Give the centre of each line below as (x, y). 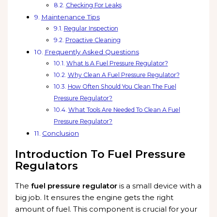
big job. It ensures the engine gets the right (94, 198)
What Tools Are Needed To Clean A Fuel (124, 110)
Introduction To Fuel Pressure (101, 154)
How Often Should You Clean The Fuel (122, 87)
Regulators (47, 165)
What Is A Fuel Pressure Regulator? (117, 63)
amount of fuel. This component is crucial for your (106, 209)
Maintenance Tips (70, 17)
